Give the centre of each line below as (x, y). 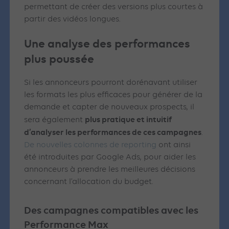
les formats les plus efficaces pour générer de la (113, 95)
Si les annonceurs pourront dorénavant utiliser (111, 83)
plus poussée (59, 59)
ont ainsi (174, 145)
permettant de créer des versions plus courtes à (114, 7)
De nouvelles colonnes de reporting (90, 145)
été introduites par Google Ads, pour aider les (110, 158)
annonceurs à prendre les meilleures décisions (110, 170)
